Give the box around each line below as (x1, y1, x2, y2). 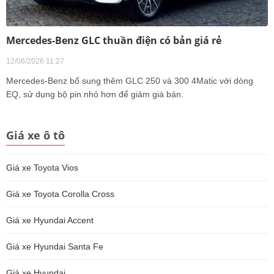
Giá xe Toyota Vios (6, 162, 78, 172)
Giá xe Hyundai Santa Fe (6, 241, 103, 251)
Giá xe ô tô (6, 127, 65, 143)
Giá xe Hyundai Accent (6, 215, 94, 225)
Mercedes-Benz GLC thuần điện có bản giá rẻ (6, 33, 221, 47)
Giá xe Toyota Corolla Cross (6, 188, 114, 199)
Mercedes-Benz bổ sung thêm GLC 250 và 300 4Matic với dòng (6, 75, 253, 86)
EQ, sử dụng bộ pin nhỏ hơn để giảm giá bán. (6, 89, 183, 99)
